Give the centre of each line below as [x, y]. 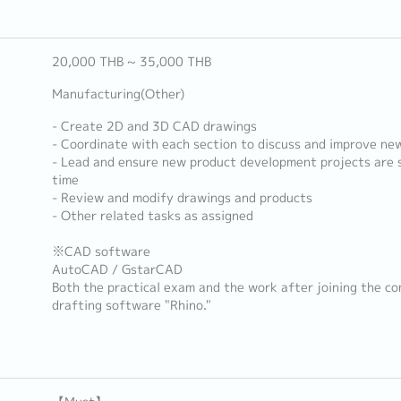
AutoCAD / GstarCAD [117, 269]
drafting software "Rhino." [131, 305]
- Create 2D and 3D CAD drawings [154, 126]
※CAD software [101, 252]
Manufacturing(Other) [118, 94]
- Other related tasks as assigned [152, 216]
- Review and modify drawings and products [182, 198]
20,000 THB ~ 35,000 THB [131, 62]
